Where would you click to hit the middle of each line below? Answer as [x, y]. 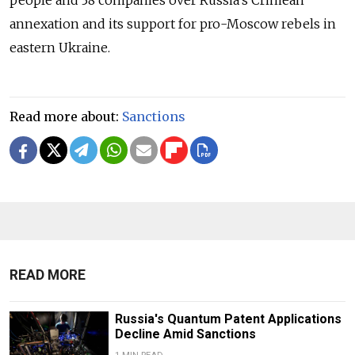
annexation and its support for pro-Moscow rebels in [173, 23]
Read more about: [66, 116]
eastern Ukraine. [60, 47]
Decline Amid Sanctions [185, 334]
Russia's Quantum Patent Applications [228, 319]
